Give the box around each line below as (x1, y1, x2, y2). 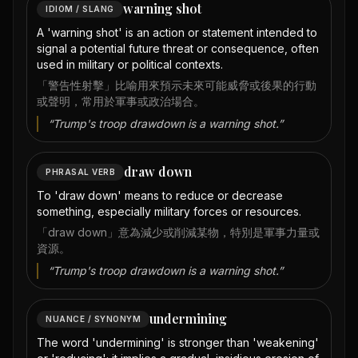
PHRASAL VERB (46, 166, 115, 177)
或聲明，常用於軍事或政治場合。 (37, 94, 205, 108)
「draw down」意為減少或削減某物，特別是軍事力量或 (37, 225, 320, 239)
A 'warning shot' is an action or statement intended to (37, 26, 317, 39)
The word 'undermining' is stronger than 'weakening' (37, 336, 319, 349)
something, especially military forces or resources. (37, 205, 301, 218)
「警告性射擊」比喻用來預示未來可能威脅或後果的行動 (37, 78, 316, 92)
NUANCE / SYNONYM (46, 313, 141, 324)
